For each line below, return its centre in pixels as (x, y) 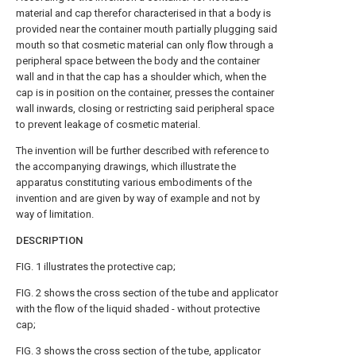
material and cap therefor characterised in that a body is (143, 13)
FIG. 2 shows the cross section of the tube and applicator (147, 293)
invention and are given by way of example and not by (138, 198)
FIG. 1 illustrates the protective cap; (96, 267)
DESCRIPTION (49, 240)
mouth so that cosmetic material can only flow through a (145, 45)
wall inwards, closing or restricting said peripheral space (145, 108)
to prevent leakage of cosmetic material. (108, 124)
